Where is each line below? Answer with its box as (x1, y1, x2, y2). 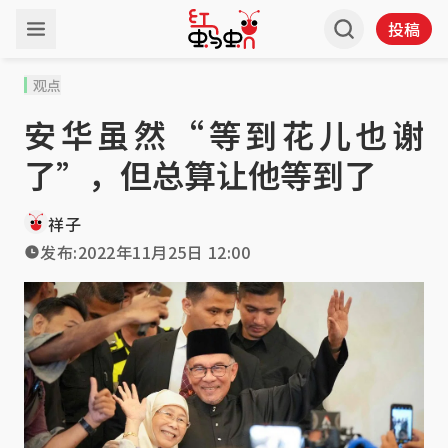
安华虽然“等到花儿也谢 (24, 111, 424, 157)
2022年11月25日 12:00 (77, 240, 250, 264)
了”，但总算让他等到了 (24, 151, 376, 197)
